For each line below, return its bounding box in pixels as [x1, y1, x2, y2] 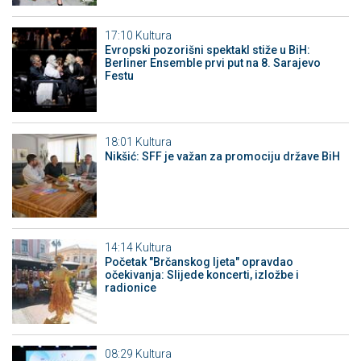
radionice [104, 281, 156, 295]
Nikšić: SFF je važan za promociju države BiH [104, 149, 340, 163]
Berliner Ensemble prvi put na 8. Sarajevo [104, 56, 321, 70]
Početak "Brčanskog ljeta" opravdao [104, 255, 293, 269]
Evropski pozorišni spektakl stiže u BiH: [104, 44, 310, 57]
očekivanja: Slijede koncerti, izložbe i [104, 268, 299, 282]
